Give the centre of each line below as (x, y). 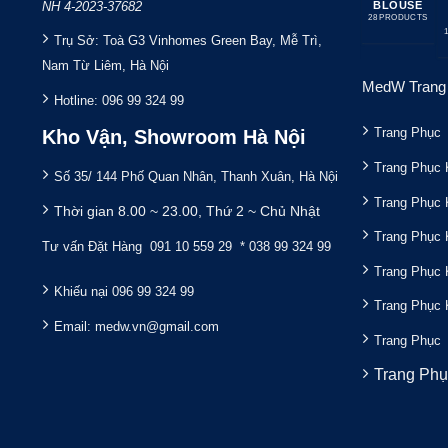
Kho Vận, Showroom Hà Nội (173, 137)
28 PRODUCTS (361, 17)
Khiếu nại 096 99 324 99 (125, 292)
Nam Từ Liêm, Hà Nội (105, 66)
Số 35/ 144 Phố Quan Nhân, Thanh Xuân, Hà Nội (197, 177)
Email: (74, 326)
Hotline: (77, 100)
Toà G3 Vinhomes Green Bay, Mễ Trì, (212, 41)
